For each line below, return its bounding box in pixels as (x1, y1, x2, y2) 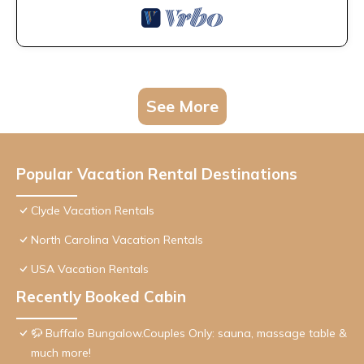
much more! (31, 345, 91, 361)
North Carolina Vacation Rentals (31, 232, 203, 248)
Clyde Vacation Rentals (31, 203, 154, 219)
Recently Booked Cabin (16, 287, 186, 307)
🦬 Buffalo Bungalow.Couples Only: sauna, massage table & (31, 326, 347, 341)
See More (145, 96, 219, 117)
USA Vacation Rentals (31, 262, 149, 277)
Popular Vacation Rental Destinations (16, 164, 297, 184)
